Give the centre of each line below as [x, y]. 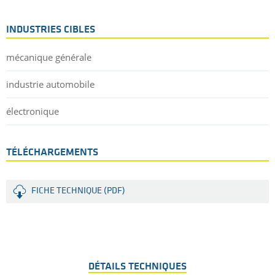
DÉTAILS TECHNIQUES [137, 267]
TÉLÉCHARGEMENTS [52, 153]
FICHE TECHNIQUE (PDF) [78, 192]
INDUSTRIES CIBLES [51, 30]
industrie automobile [50, 84]
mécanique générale [49, 57]
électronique [33, 111]
